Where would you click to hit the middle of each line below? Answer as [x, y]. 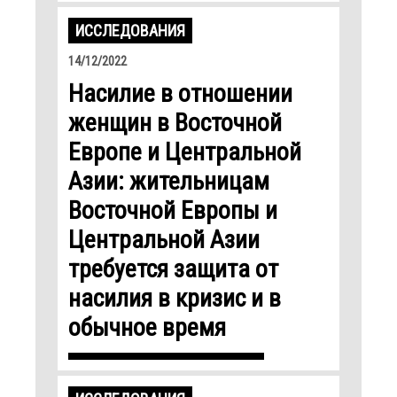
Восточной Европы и [173, 210]
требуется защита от [173, 269]
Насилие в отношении [180, 93]
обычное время [147, 327]
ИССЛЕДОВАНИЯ [130, 30]
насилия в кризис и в [175, 298]
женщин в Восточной [175, 122]
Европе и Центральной [185, 152]
